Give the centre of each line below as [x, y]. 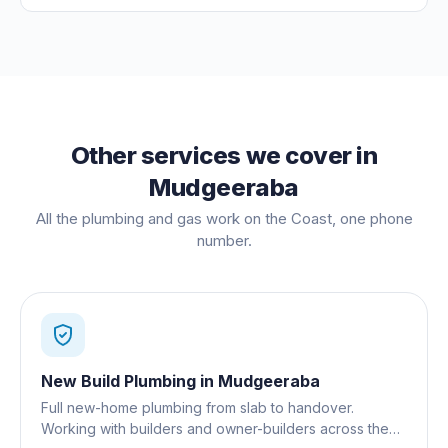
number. [224, 240]
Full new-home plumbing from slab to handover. [197, 407]
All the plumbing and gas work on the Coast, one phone [224, 218]
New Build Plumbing [118, 380]
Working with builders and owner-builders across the [215, 428]
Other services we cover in [224, 155]
